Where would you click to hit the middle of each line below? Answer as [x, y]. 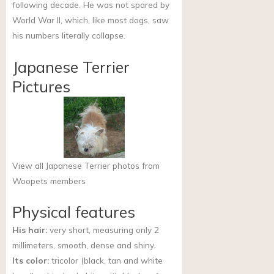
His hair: [30, 230]
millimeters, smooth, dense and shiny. [84, 245]
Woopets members [49, 180]
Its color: [31, 261]
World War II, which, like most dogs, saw [91, 20]
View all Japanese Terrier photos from [86, 165]
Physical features [74, 212]
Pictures [41, 86]
